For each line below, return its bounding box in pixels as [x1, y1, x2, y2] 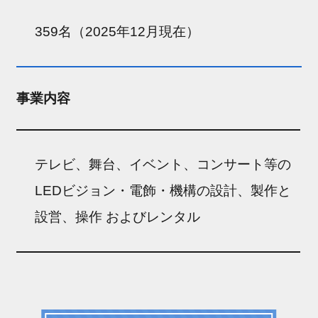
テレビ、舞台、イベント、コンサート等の [35, 156, 292, 172]
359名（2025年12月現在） [35, 23, 200, 39]
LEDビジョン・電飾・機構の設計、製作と [35, 182, 292, 198]
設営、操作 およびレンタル [35, 209, 201, 224]
